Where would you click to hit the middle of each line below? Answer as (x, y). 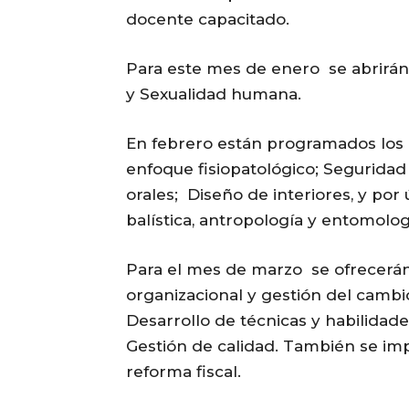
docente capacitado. (208, 19)
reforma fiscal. (184, 371)
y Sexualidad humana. (214, 94)
